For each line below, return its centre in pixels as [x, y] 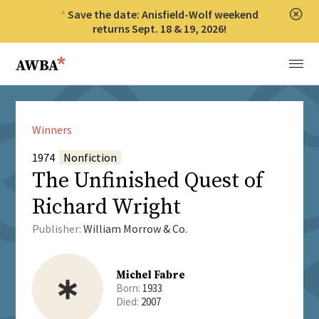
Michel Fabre [150, 276]
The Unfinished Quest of [147, 181]
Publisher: [57, 229]
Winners [52, 130]
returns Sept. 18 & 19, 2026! [159, 28]
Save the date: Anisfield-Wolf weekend [163, 14]
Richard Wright [106, 208]
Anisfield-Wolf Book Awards [88, 58]
